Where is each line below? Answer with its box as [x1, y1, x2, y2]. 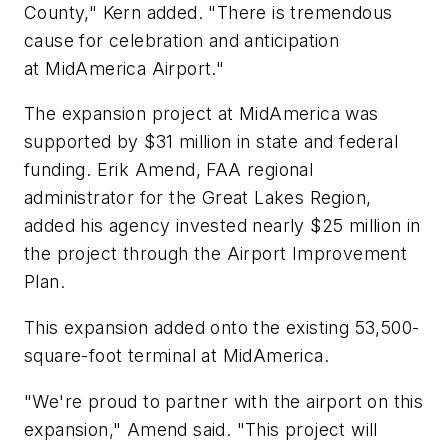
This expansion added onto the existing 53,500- [24, 316, 420, 338]
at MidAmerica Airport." [24, 57, 225, 79]
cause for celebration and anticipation [24, 29, 340, 51]
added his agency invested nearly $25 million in [24, 215, 421, 237]
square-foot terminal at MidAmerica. [24, 344, 329, 366]
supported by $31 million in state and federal [24, 131, 398, 153]
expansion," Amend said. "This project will [24, 418, 378, 440]
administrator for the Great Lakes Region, [24, 187, 372, 209]
